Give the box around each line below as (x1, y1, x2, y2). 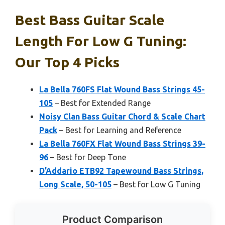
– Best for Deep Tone (48, 152, 126, 162)
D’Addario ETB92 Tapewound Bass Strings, (39, 166, 203, 175)
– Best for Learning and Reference (57, 125, 181, 135)
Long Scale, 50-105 (39, 179, 111, 189)
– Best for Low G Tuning (111, 179, 200, 189)
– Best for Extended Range (53, 98, 151, 107)
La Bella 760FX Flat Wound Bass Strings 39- (39, 139, 205, 148)
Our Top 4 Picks (15, 54, 120, 70)
